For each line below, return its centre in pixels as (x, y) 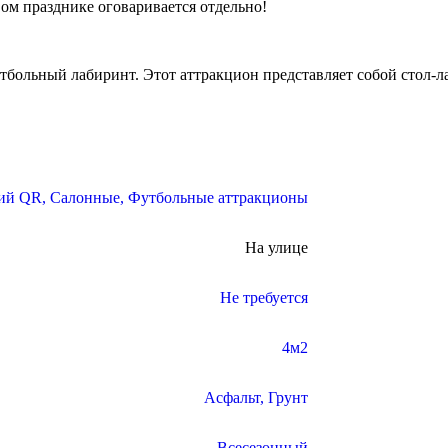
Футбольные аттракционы (218, 198)
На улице (276, 248)
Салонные (85, 198)
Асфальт (232, 398)
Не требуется (264, 298)
